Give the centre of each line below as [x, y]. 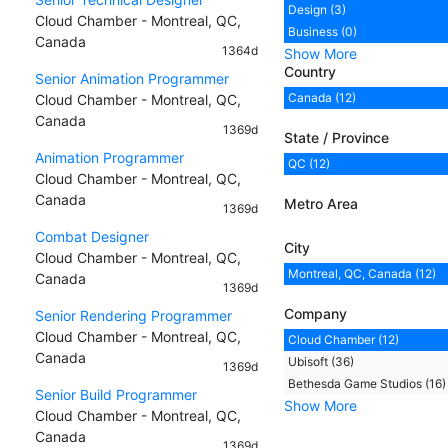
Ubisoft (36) [320, 361]
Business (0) [322, 31]
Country [309, 71]
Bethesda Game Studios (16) [366, 383]
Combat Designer [92, 236]
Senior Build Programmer [116, 394]
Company [315, 313]
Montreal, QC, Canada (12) [361, 273]
